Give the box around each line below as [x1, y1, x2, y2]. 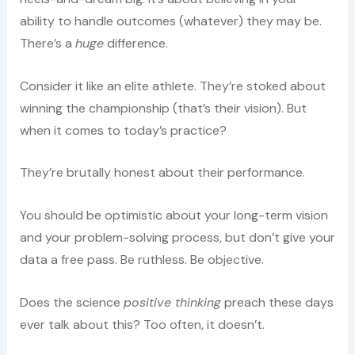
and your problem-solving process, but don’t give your [19, 229, 335, 246]
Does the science [19, 293, 124, 311]
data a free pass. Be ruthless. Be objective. [19, 251, 264, 269]
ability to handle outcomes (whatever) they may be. [19, 13, 322, 30]
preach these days [220, 293, 334, 311]
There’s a [19, 35, 75, 52]
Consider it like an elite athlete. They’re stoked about [19, 77, 326, 94]
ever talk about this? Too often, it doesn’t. [19, 315, 265, 333]
